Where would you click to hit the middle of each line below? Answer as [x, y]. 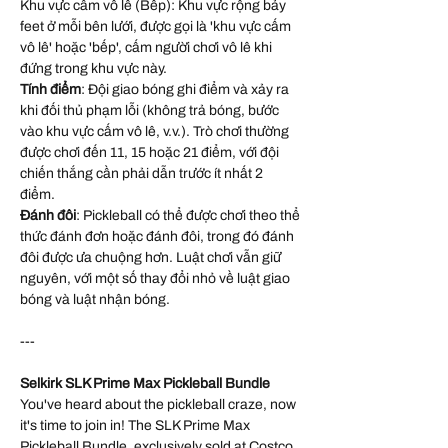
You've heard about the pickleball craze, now [158, 405]
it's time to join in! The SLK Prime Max [135, 426]
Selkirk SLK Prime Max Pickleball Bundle [146, 384]
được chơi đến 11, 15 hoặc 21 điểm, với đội [149, 153]
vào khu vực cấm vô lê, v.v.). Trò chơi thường [154, 132]
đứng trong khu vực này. [93, 69]
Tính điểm [50, 90]
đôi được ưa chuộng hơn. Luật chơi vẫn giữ [150, 258]
